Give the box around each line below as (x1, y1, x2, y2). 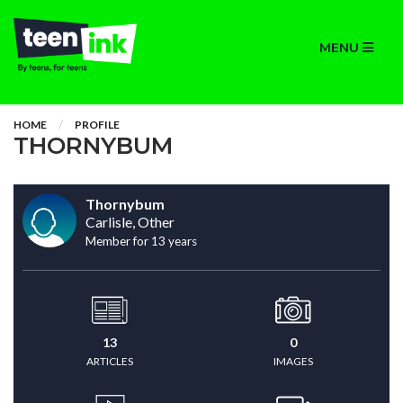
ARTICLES (86, 354, 133, 368)
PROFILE (75, 118, 120, 131)
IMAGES (273, 354, 313, 368)
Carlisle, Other (85, 213, 175, 230)
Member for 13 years (85, 234, 197, 248)
